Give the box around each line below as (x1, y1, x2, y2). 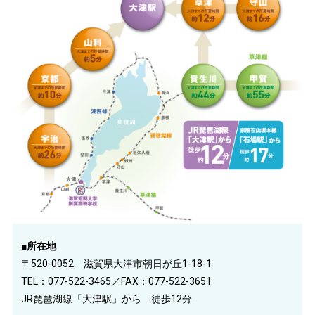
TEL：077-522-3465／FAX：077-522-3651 (21, 275, 212, 287)
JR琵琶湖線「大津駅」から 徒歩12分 (21, 292, 193, 304)
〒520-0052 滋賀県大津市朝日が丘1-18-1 (21, 257, 212, 269)
